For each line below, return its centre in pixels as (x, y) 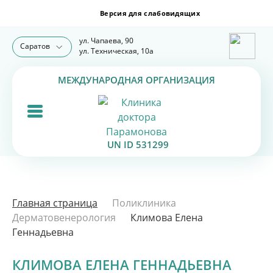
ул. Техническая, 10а (116, 51)
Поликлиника (144, 203)
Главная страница (55, 203)
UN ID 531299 (138, 144)
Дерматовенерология (64, 218)
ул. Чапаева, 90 (106, 41)
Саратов (35, 46)
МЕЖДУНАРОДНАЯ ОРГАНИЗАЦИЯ (136, 80)
